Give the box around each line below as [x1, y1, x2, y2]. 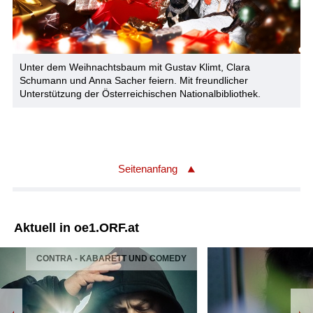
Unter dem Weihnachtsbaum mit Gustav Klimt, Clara [19, 61, 250, 73]
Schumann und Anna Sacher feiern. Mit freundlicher [19, 74, 248, 86]
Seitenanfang [118, 162, 177, 175]
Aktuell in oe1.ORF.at [14, 220, 139, 235]
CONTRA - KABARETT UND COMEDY [36, 253, 187, 263]
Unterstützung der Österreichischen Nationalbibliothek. [19, 87, 261, 99]
